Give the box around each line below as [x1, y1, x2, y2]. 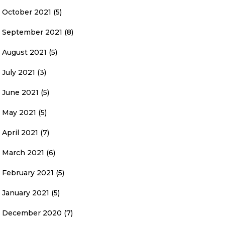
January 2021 [2, 188, 49, 197]
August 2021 [2, 48, 47, 57]
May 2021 [2, 108, 36, 117]
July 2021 [2, 68, 35, 77]
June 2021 [2, 88, 39, 97]
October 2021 [2, 8, 51, 17]
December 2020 [2, 208, 62, 217]
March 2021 [2, 148, 44, 157]
